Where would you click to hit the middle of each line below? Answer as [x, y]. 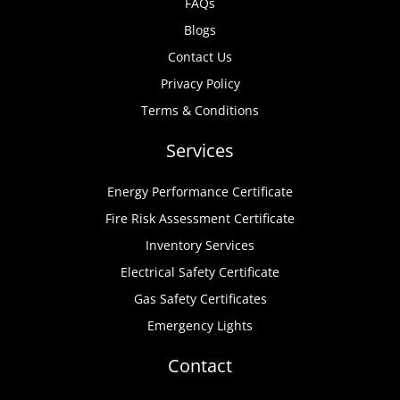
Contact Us [200, 56]
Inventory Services [200, 245]
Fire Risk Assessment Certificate [200, 218]
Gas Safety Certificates [200, 298]
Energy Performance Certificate [200, 191]
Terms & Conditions [200, 110]
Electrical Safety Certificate [200, 271]
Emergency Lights [200, 325]
